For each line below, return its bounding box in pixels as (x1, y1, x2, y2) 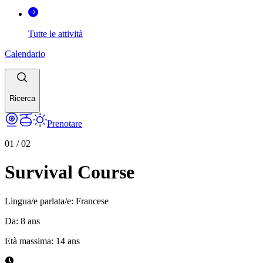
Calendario (5, 48, 45, 59)
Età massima (5, 235, 51, 246)
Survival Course (5, 161, 134, 183)
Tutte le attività (28, 28, 83, 39)
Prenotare (47, 118, 82, 129)
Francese (76, 195, 109, 206)
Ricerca (9, 94, 35, 103)
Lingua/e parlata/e (5, 195, 71, 206)
